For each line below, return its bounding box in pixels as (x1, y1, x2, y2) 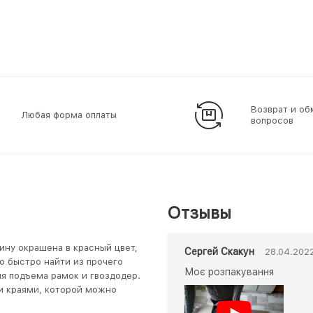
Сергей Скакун (184, 246, 254, 257)
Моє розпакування (184, 266, 274, 277)
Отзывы (167, 203, 231, 223)
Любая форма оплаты (22, 110, 117, 120)
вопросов (251, 115, 293, 126)
